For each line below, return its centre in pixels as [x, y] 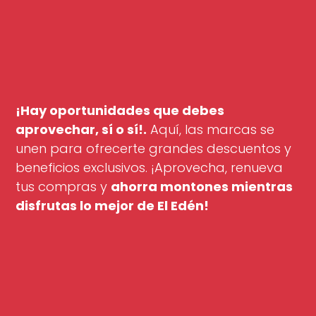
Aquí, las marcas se [211, 129]
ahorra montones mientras [202, 186]
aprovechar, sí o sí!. [81, 129]
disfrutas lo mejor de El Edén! [113, 205]
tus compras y [63, 186]
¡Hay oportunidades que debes [120, 110]
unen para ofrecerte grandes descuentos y [154, 148]
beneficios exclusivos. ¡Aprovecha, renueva [150, 167]
